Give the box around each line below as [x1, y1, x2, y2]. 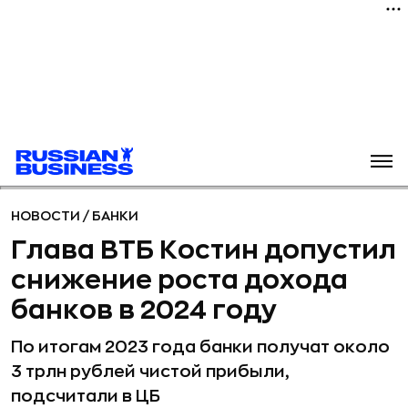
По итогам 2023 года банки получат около [11, 339, 390, 355]
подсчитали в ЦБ [11, 388, 160, 404]
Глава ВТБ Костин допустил [11, 238, 396, 263]
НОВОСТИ [11, 209, 83, 222]
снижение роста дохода [11, 268, 348, 293]
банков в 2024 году [11, 298, 277, 323]
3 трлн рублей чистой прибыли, [11, 363, 289, 380]
